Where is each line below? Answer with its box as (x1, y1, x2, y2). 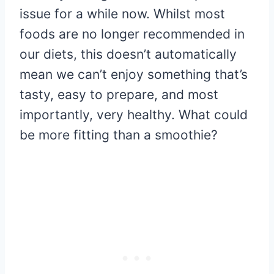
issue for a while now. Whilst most (20, 6, 225, 21)
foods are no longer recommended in (20, 26, 245, 42)
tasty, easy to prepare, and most (20, 86, 218, 102)
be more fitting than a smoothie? (20, 127, 218, 143)
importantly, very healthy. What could (20, 106, 248, 122)
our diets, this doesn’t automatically (20, 46, 237, 62)
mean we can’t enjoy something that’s (20, 66, 248, 82)
